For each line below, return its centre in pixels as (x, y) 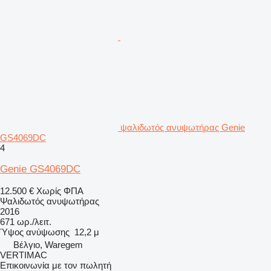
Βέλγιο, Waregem (48, 244)
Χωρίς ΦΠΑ (60, 191)
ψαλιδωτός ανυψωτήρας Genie (183, 127)
